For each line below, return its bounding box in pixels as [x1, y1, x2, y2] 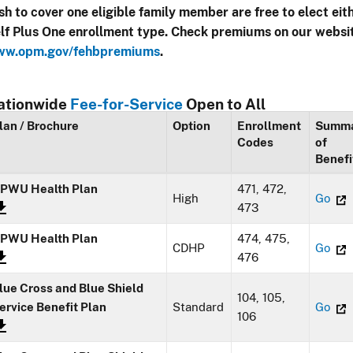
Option [173, 119, 211, 133]
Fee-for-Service [70, 95, 184, 113]
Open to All [183, 95, 266, 113]
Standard [173, 300, 225, 314]
